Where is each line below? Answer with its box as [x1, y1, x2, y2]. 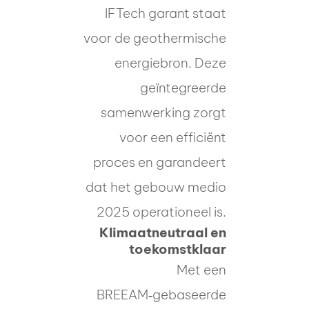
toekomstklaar [129, 240, 226, 257]
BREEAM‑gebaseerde [97, 286, 226, 303]
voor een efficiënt [119, 128, 226, 146]
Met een [177, 261, 226, 278]
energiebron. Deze [114, 54, 226, 71]
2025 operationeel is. [97, 203, 226, 220]
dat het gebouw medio [86, 178, 226, 195]
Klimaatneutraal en [99, 223, 226, 241]
